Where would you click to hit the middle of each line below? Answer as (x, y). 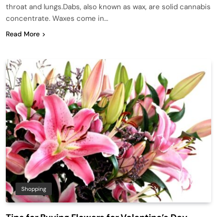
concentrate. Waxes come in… (57, 18)
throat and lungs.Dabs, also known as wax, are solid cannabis (108, 7)
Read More (23, 34)
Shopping (34, 189)
